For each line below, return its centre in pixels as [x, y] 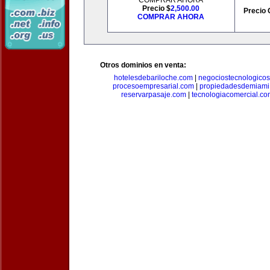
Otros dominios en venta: [143, 65]
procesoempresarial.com [153, 86]
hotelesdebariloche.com [153, 78]
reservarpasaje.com [154, 95]
